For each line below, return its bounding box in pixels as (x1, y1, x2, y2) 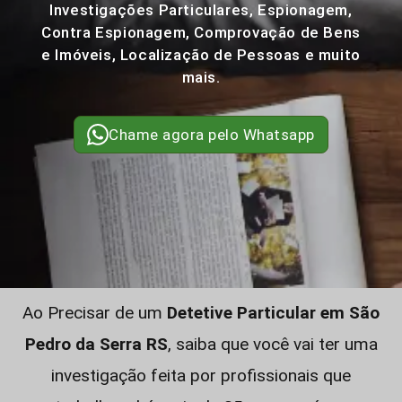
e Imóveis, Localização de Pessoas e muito (41, 46, 361, 64)
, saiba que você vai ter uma (167, 334, 378, 354)
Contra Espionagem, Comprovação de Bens (41, 23, 361, 41)
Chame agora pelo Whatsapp (109, 126, 315, 144)
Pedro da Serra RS (24, 334, 168, 354)
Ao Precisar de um (22, 302, 167, 323)
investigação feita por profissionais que (51, 365, 351, 386)
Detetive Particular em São (167, 302, 380, 323)
